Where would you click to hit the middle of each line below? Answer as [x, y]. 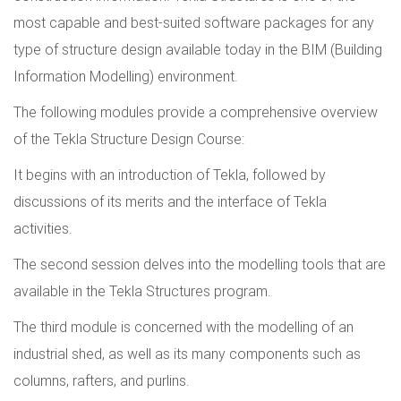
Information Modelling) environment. [126, 77]
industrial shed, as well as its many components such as [187, 354]
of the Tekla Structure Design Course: [129, 139]
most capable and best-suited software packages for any [194, 23]
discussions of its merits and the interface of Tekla [170, 202]
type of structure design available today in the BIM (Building [198, 50]
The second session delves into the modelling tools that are [200, 264]
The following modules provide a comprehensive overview [196, 112]
